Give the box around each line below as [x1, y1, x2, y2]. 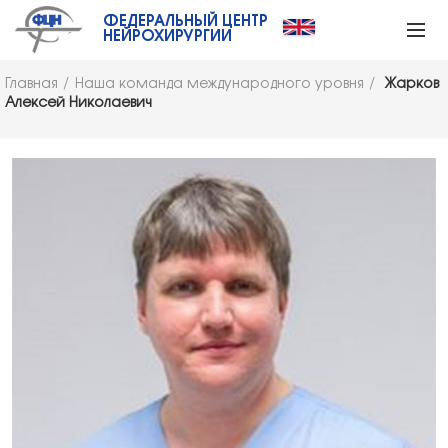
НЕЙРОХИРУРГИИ [103, 30, 232, 44]
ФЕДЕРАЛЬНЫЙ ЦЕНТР [103, 15, 268, 29]
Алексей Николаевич [5, 97, 152, 110]
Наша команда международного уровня [75, 78, 364, 91]
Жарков [381, 78, 439, 91]
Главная [5, 78, 58, 91]
